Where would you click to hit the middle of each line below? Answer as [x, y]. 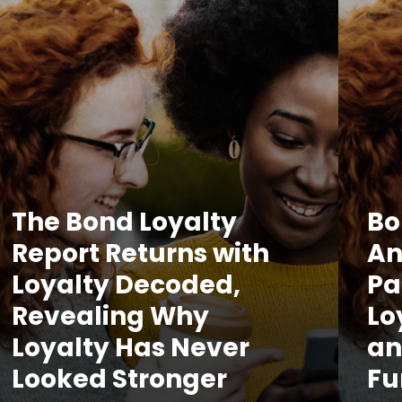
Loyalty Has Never [130, 348]
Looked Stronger [119, 379]
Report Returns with [140, 253]
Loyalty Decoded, [126, 285]
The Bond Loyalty [124, 222]
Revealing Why [110, 316]
